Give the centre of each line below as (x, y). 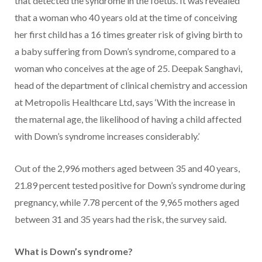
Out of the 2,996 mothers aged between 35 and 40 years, (127, 168)
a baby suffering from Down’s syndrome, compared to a (125, 51)
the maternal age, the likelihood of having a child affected (128, 119)
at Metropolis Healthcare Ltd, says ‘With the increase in (125, 102)
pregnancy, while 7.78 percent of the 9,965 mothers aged (127, 202)
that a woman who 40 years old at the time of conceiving (126, 17)
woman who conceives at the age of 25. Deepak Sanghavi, (128, 68)
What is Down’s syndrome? (74, 251)
